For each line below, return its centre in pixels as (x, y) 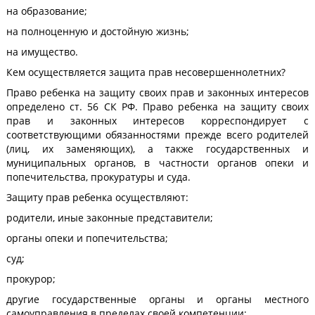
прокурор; (31, 279)
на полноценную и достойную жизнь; (97, 31)
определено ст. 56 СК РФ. (72, 107)
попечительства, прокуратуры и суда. (98, 177)
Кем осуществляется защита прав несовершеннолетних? (146, 72)
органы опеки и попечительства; (87, 238)
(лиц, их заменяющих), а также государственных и (157, 149)
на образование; (46, 11)
